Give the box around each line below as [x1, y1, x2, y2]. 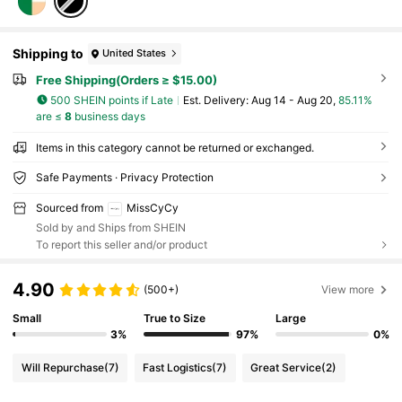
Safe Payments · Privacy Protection [35, 170, 214, 185]
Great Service [250, 361, 322, 375]
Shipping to [13, 46, 84, 62]
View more [321, 282, 375, 296]
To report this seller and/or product [35, 237, 207, 251]
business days [71, 109, 145, 124]
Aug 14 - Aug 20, [250, 92, 338, 107]
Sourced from [35, 201, 103, 215]
